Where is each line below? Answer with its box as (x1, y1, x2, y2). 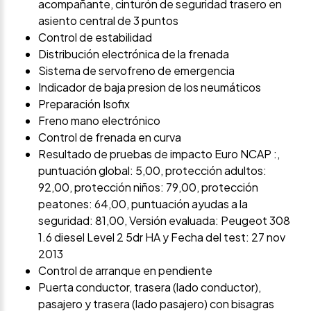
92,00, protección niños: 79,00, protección (38, 180, 258, 195)
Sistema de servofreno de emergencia (38, 63, 235, 78)
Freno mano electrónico (38, 113, 160, 128)
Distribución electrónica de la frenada (38, 47, 229, 62)
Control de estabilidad (38, 30, 152, 45)
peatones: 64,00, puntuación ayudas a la (38, 196, 248, 212)
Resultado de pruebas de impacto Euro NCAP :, (38, 146, 280, 162)
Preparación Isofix (38, 96, 130, 112)
